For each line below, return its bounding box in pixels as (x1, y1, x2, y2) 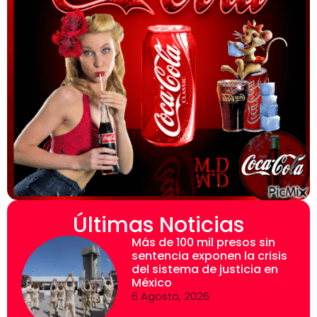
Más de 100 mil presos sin (131, 234, 275, 250)
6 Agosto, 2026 (131, 288, 209, 304)
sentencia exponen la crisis (131, 247, 287, 264)
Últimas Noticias (73, 209, 244, 240)
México (131, 274, 172, 291)
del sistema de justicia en (131, 260, 278, 277)
